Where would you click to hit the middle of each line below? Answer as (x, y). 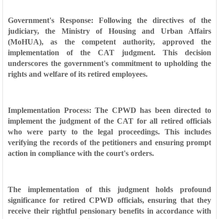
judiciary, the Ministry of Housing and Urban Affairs (109, 31)
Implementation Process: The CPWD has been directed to (109, 110)
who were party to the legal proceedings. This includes (109, 132)
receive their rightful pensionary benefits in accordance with (109, 211)
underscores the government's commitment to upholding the (109, 63)
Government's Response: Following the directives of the (109, 20)
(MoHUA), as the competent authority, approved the (109, 42)
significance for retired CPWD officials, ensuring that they (109, 200)
